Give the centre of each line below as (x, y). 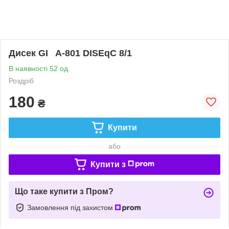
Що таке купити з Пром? (64, 191)
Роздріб (21, 81)
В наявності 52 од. (39, 68)
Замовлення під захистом (71, 207)
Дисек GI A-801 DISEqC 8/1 (70, 53)
